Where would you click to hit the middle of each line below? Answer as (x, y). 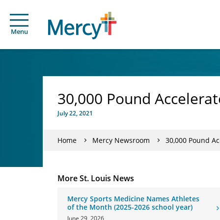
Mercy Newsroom (121, 140)
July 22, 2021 (75, 113)
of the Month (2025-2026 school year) (130, 207)
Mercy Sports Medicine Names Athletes (133, 199)
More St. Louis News (96, 178)
